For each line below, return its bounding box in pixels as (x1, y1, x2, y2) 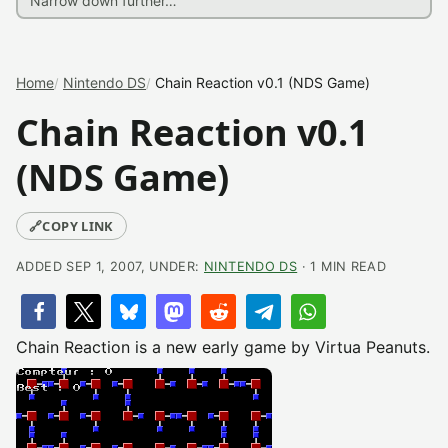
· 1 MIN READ (297, 259, 387, 274)
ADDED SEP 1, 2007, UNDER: (16, 259, 204, 274)
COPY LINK (42, 217, 114, 235)
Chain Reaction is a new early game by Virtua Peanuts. (16, 337, 430, 357)
